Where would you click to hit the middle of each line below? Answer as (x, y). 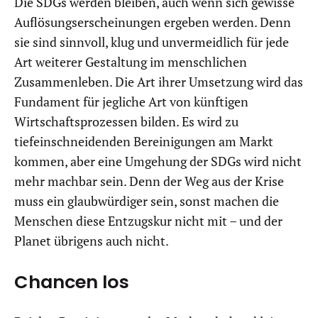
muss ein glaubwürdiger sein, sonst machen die (147, 201)
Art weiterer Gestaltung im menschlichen (131, 62)
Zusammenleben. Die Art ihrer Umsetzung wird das (159, 82)
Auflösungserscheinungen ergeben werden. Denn (153, 22)
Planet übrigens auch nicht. (92, 241)
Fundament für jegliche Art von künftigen (131, 102)
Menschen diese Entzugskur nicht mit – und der (148, 221)
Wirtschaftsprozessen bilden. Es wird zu (126, 121)
